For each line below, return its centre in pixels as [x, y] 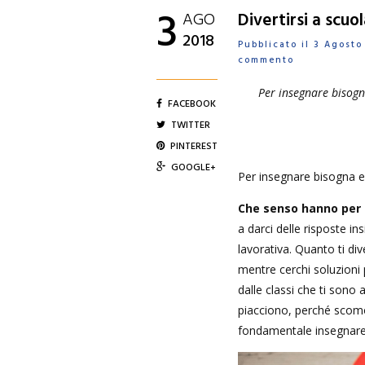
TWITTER [191, 125]
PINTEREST [194, 147]
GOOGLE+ [193, 168]
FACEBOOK [192, 104]
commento [266, 60]
